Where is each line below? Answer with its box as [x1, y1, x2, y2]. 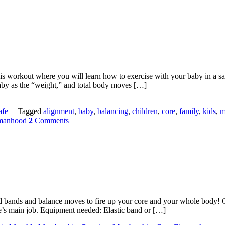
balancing [97, 106, 128, 116]
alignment [43, 106, 74, 116]
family [179, 106, 199, 116]
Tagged [18, 106, 43, 116]
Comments [33, 116, 69, 125]
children [132, 106, 158, 116]
